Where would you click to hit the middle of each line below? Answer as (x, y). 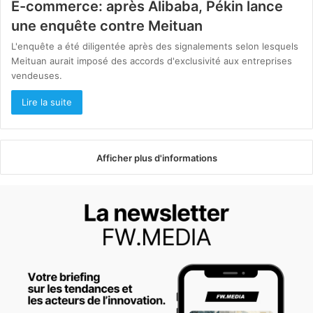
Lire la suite (47, 102)
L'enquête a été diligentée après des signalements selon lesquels (155, 46)
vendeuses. (37, 75)
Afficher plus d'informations (156, 158)
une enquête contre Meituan (107, 26)
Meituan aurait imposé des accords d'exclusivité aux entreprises (152, 60)
